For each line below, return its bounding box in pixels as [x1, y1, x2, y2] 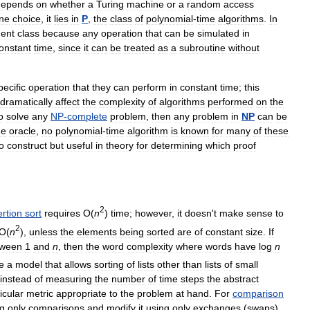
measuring [46, 273, 92, 285]
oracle [9, 125, 36, 137]
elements [77, 226, 117, 237]
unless [29, 226, 57, 237]
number [111, 273, 145, 285]
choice [12, 13, 41, 25]
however [135, 207, 172, 219]
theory [106, 140, 134, 152]
